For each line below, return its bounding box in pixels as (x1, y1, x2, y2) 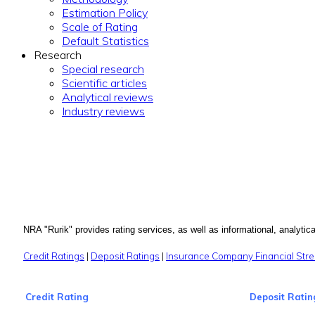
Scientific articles (62, 76, 147, 90)
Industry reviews (62, 104, 145, 118)
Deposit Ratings (91, 250, 160, 262)
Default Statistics (62, 34, 149, 48)
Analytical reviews (62, 90, 153, 104)
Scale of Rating (62, 20, 138, 34)
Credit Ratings (23, 250, 84, 262)
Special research (62, 62, 144, 76)
